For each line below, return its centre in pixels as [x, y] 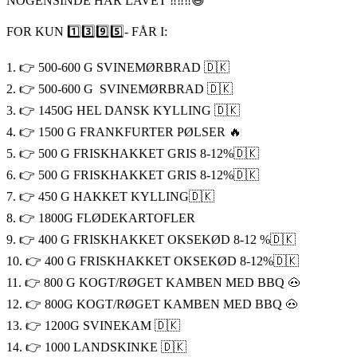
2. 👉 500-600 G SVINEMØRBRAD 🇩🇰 [120, 88]
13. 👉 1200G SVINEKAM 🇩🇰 [93, 325]
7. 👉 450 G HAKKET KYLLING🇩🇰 [110, 196]
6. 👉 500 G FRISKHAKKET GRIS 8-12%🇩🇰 [133, 175]
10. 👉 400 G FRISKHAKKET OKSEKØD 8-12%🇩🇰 [153, 261]
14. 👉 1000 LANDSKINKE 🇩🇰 [96, 347]
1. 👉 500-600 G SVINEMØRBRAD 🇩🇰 [118, 67]
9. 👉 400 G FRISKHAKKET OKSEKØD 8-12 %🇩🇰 [151, 239]
